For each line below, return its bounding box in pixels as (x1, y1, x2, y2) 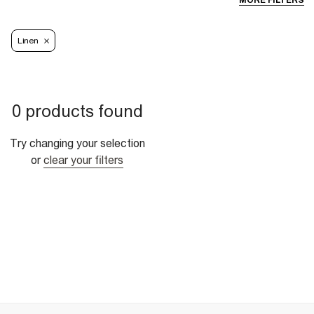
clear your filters (43, 153, 123, 167)
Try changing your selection (9, 137, 145, 150)
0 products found (11, 101, 143, 121)
